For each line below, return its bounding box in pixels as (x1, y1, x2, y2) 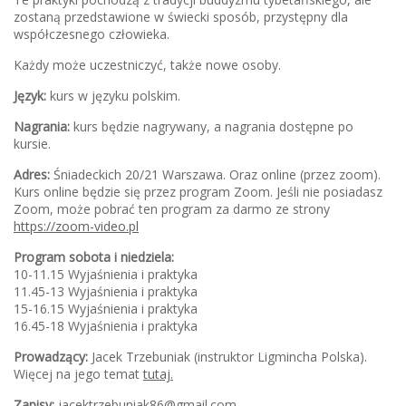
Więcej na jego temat (14, 365, 143, 383)
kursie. (14, 135, 51, 153)
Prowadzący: (14, 348, 88, 366)
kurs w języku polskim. (46, 87, 180, 105)
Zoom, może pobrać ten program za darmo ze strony (14, 200, 330, 218)
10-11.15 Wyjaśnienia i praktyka (14, 266, 198, 284)
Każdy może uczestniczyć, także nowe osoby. (14, 56, 281, 74)
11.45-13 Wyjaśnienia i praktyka (14, 283, 198, 301)
